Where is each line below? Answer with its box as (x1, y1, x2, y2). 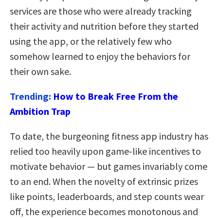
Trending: (10, 90, 53, 102)
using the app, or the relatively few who (10, 35, 172, 47)
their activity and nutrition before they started (10, 19, 199, 32)
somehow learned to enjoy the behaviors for (10, 50, 190, 62)
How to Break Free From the (53, 90, 178, 102)
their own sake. (10, 65, 71, 77)
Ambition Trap (10, 105, 71, 117)
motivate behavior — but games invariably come (10, 160, 207, 172)
